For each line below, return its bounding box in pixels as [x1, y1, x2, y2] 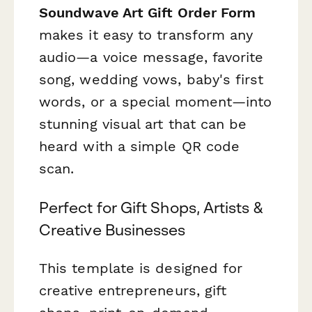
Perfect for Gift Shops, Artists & [39, 198, 263, 217]
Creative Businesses [39, 220, 186, 239]
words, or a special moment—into [39, 93, 272, 111]
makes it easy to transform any [39, 26, 253, 44]
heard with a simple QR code [39, 138, 240, 155]
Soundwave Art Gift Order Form [39, 4, 256, 22]
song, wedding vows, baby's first [39, 71, 264, 88]
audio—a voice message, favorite [39, 49, 264, 66]
